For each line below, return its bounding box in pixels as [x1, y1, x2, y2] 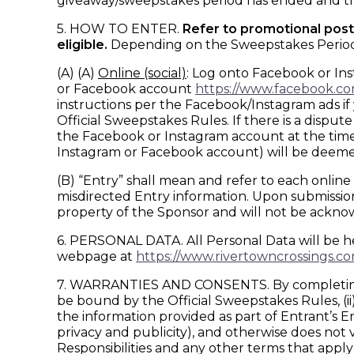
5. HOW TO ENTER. [57, 21, 183, 36]
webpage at [57, 249, 136, 264]
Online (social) [98, 66, 186, 81]
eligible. [57, 37, 107, 52]
